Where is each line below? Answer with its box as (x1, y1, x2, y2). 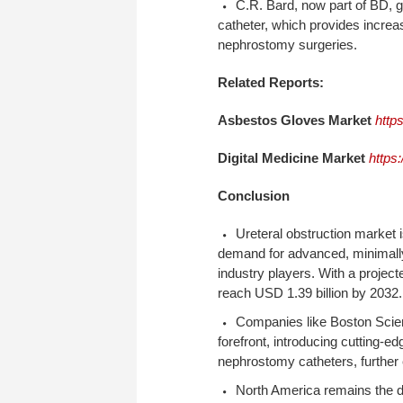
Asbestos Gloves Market (218, 112, 375, 129)
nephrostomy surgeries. (218, 37, 361, 53)
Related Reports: (218, 75, 324, 91)
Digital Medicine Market (218, 150, 369, 166)
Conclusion (218, 188, 290, 204)
